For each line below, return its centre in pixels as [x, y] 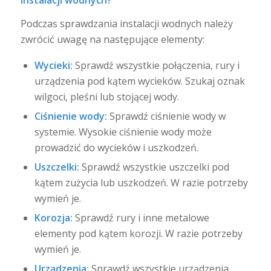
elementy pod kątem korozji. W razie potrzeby [138, 233]
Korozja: [53, 217]
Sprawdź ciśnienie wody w [166, 116]
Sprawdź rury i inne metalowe [141, 217]
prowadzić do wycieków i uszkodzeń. [116, 147]
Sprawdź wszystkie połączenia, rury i [156, 65]
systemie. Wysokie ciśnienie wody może [123, 132]
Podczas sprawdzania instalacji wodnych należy [126, 24]
